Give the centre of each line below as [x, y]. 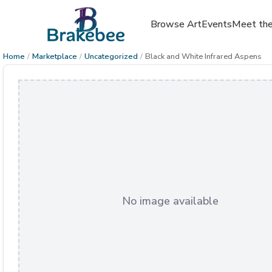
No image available [170, 201]
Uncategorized [111, 56]
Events [216, 24]
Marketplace [55, 56]
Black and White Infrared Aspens [203, 56]
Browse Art [176, 24]
